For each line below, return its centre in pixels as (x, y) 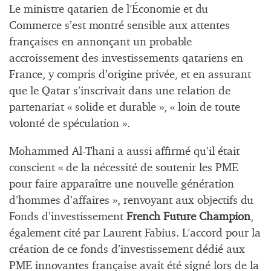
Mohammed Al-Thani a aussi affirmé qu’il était (124, 151)
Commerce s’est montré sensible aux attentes (119, 25)
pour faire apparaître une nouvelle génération (122, 184)
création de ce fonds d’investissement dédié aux (127, 249)
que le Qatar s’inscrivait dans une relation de (120, 91)
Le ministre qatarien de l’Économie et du (109, 9)
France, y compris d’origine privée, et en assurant (130, 74)
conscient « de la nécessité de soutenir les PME (124, 168)
